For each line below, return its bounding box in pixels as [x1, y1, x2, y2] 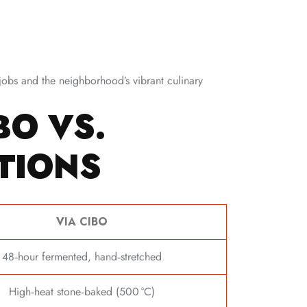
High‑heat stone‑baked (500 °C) [9, 283, 155, 299]
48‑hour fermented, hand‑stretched [2, 248, 162, 265]
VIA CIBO [56, 213, 108, 230]
